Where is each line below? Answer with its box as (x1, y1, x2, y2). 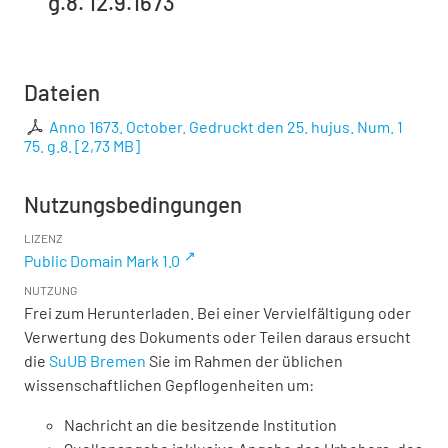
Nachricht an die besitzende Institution (64, 415, 337, 435)
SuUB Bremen (49, 351, 146, 371)
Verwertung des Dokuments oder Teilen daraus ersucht (24, 327, 411, 347)
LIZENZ (24, 231, 63, 246)
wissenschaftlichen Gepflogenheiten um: (24, 375, 314, 395)
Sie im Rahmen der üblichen (146, 351, 343, 371)
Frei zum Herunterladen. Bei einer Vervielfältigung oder (24, 303, 411, 323)
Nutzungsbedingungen (24, 191, 242, 218)
